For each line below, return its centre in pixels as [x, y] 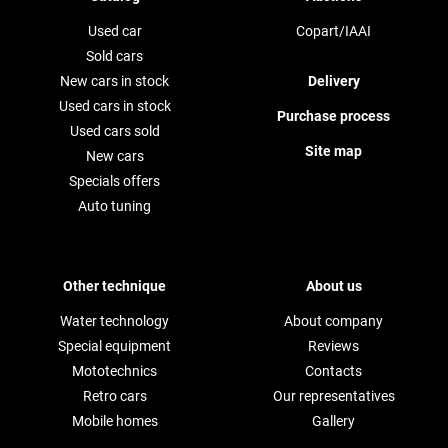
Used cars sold [114, 130]
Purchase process [333, 115]
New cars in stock [114, 80]
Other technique [114, 285]
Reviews [333, 345]
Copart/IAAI [333, 30]
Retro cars [114, 395]
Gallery [333, 420]
